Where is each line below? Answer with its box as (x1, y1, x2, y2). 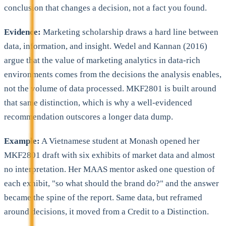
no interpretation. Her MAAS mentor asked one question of (4, 164, 215, 174)
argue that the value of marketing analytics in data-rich (4, 55, 200, 65)
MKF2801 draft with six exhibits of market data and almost (4, 150, 215, 160)
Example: (4, 136, 40, 146)
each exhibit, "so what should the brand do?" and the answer (4, 178, 219, 188)
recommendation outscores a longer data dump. (4, 111, 173, 122)
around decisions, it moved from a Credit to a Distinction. (4, 206, 209, 216)
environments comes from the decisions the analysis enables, (4, 69, 221, 79)
